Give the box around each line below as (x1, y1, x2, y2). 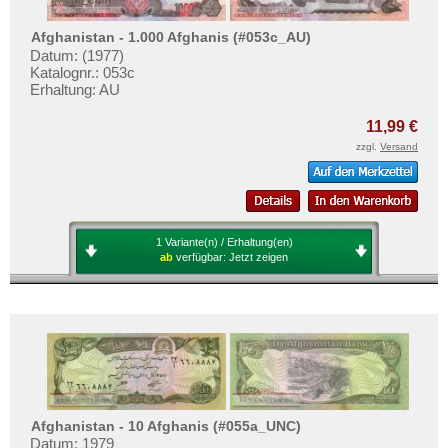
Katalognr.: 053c (30, 63, 135, 81)
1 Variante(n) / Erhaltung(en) (155, 235, 293, 248)
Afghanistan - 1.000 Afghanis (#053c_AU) (31, 29, 312, 46)
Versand (380, 140, 418, 152)
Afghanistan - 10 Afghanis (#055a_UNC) (31, 417, 302, 434)
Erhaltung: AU (30, 80, 120, 98)
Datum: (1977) (30, 46, 124, 64)
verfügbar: (176, 250, 229, 263)
